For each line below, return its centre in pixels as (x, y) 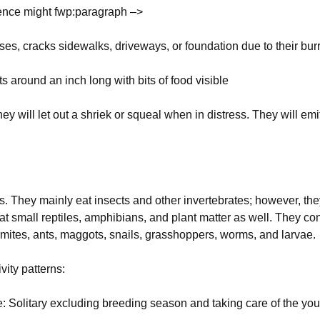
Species (193, 27)
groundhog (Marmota (223, 70)
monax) (192, 80)
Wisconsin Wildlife (216, 16)
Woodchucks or (211, 59)
